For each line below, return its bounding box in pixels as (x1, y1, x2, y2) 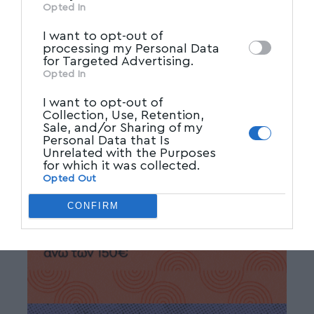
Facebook (145, 50, 182, 59)
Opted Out (43, 173, 97, 184)
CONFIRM (67, 200, 119, 211)
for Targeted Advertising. (43, 54, 194, 67)
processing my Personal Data (43, 41, 219, 55)
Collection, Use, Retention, (43, 108, 204, 121)
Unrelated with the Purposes (43, 146, 216, 159)
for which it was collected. (43, 158, 200, 172)
